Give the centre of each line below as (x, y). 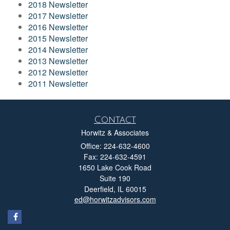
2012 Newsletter (58, 72)
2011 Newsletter (58, 83)
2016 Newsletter (58, 27)
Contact (115, 120)
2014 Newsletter (58, 50)
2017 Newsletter (58, 16)
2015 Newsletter (58, 38)
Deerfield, (100, 189)
